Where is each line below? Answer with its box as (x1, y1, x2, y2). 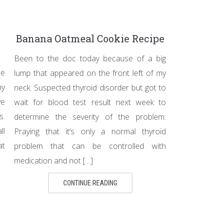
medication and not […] (14, 155, 93, 166)
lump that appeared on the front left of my (14, 67, 166, 78)
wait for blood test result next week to (14, 96, 166, 108)
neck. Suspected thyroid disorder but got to (14, 82, 166, 93)
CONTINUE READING (63, 179, 117, 187)
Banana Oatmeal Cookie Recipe (16, 32, 164, 45)
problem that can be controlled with (14, 140, 166, 151)
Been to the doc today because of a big (14, 53, 166, 64)
